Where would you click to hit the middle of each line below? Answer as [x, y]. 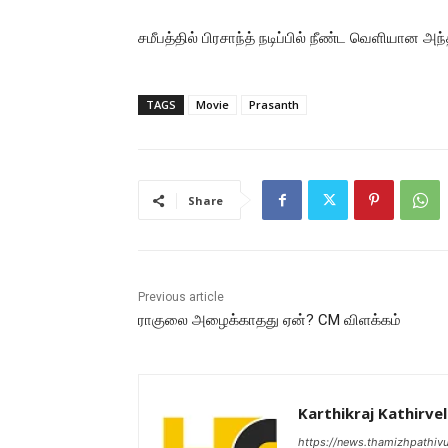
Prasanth [274, 105]
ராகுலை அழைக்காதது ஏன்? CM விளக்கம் [269, 320]
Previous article [181, 297]
